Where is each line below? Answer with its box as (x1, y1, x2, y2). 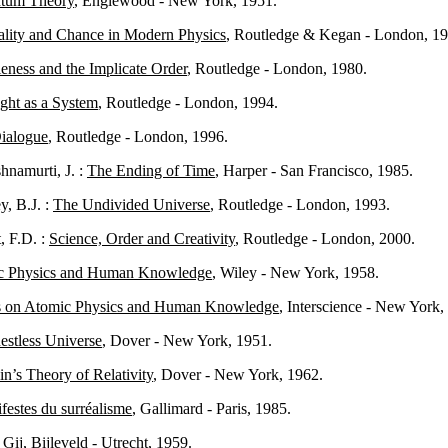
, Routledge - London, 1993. (210, 196, 390, 213)
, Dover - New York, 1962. (153, 366, 323, 383)
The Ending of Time (87, 162, 215, 179)
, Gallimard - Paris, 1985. (132, 400, 291, 417)
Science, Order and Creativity (49, 230, 235, 247)
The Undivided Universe (53, 196, 210, 213)
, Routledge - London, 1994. (98, 94, 278, 111)
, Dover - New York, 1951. (102, 332, 272, 349)
